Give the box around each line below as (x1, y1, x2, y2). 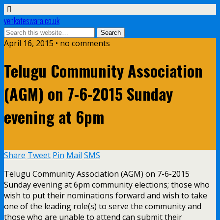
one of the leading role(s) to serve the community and (4, 200, 201, 212)
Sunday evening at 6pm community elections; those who (4, 179, 210, 190)
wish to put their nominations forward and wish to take (4, 190, 207, 201)
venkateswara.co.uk (4, 15, 59, 27)
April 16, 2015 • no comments (4, 38, 110, 49)
